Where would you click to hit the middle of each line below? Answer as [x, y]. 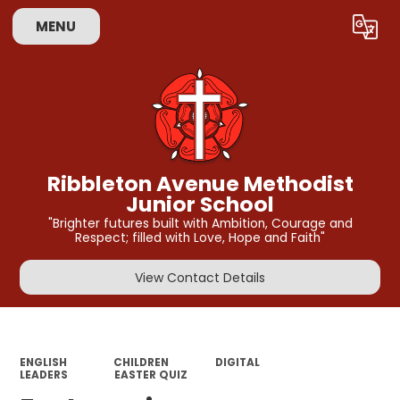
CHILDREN [141, 362]
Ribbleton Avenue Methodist [200, 183]
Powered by [230, 30]
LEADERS [44, 375]
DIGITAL [237, 362]
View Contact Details [200, 277]
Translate [330, 30]
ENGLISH [44, 362]
